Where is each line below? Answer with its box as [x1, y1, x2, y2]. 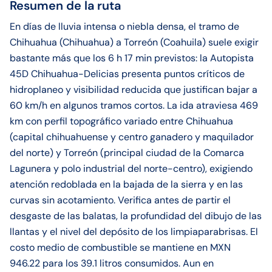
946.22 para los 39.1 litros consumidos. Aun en [10, 257, 214, 270]
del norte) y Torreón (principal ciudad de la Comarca [10, 146, 244, 159]
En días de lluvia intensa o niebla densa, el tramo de [10, 20, 239, 33]
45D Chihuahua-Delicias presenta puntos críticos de [10, 67, 245, 80]
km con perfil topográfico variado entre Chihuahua [10, 115, 233, 127]
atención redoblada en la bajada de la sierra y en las [10, 178, 243, 191]
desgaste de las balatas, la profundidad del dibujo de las [10, 209, 262, 222]
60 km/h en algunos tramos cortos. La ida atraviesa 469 [10, 99, 258, 112]
